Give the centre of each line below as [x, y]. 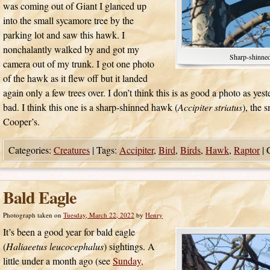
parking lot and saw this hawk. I [64, 35]
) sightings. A [129, 246]
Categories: [31, 150]
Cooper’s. [21, 121]
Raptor [247, 150]
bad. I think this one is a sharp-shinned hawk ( [90, 107]
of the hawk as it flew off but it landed [75, 78]
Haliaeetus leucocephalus [55, 246]
